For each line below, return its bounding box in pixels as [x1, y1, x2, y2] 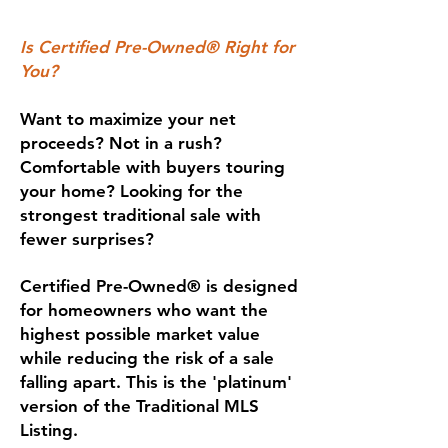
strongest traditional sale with [20, 205, 261, 225]
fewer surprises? [20, 229, 154, 249]
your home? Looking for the [20, 181, 243, 201]
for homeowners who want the [20, 300, 268, 320]
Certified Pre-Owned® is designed [20, 276, 298, 296]
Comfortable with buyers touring [20, 157, 285, 177]
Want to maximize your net [20, 109, 236, 129]
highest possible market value [20, 324, 260, 344]
